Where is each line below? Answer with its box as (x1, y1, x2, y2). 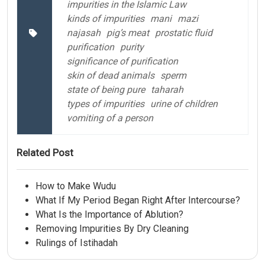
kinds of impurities (67, 12, 144, 24)
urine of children (150, 98, 218, 109)
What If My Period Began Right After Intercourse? (35, 194, 240, 206)
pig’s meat (106, 27, 149, 38)
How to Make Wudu (35, 180, 116, 192)
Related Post (17, 146, 73, 159)
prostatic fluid (155, 27, 212, 38)
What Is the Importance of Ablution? (35, 208, 183, 220)
